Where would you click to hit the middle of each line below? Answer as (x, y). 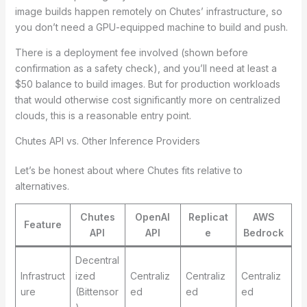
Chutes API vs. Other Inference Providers (107, 141)
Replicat (208, 217)
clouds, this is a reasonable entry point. (103, 116)
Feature (42, 225)
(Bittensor (97, 292)
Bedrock (264, 233)
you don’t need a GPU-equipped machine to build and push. (151, 27)
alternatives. (42, 186)
